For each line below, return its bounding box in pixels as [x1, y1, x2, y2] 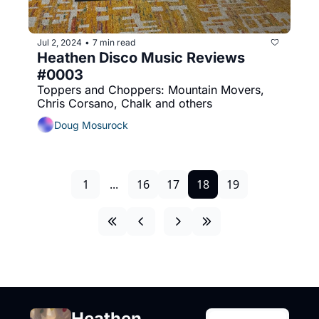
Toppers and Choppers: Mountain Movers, [37, 83, 264, 98]
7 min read [93, 36, 135, 48]
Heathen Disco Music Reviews [37, 49, 245, 67]
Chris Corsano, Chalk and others [37, 96, 212, 111]
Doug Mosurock [54, 118, 128, 131]
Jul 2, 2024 [37, 36, 82, 48]
